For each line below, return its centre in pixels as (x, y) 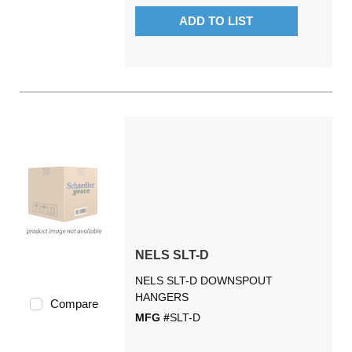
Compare (74, 304)
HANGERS (161, 297)
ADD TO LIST (216, 21)
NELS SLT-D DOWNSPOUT (203, 280)
